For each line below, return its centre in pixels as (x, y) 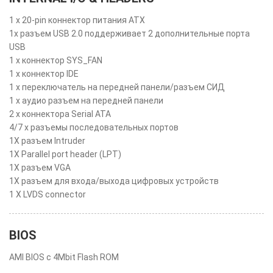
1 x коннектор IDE (44, 74)
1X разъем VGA (40, 168)
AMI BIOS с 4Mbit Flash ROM (64, 257)
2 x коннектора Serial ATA (60, 114)
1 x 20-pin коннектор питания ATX (77, 20)
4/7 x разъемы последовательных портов (94, 127)
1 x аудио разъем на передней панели (86, 101)
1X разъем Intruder (47, 141)
